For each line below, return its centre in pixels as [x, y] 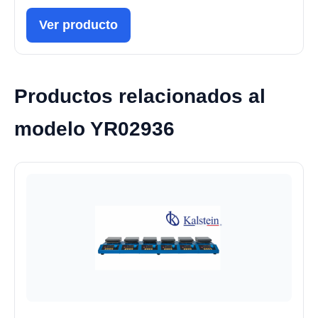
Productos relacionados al [140, 96]
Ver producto [78, 24]
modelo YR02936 [94, 128]
